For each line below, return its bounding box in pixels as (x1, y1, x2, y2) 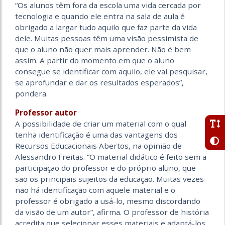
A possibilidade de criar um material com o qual (15, 119, 186, 129)
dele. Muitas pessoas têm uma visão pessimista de (15, 33, 198, 44)
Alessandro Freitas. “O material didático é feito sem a (15, 152, 206, 162)
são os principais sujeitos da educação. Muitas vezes (15, 174, 204, 184)
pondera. (15, 88, 48, 99)
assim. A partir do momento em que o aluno (15, 55, 174, 66)
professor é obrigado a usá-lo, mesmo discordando (15, 196, 200, 206)
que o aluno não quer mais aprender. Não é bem (15, 44, 191, 55)
